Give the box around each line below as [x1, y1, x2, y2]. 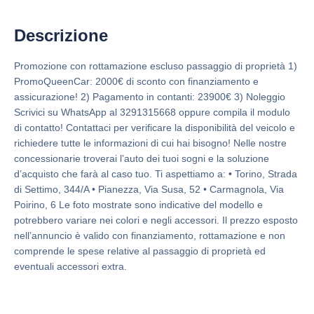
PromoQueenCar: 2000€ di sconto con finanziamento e [14, 76, 259, 88]
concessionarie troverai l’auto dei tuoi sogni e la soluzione [14, 153, 269, 165]
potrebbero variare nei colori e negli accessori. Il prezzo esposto [14, 214, 298, 226]
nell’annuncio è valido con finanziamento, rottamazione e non [14, 230, 285, 242]
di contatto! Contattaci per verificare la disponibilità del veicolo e [14, 122, 295, 134]
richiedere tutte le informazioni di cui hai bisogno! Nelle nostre [14, 137, 287, 149]
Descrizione [14, 26, 108, 46]
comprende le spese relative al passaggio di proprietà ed [14, 245, 266, 257]
